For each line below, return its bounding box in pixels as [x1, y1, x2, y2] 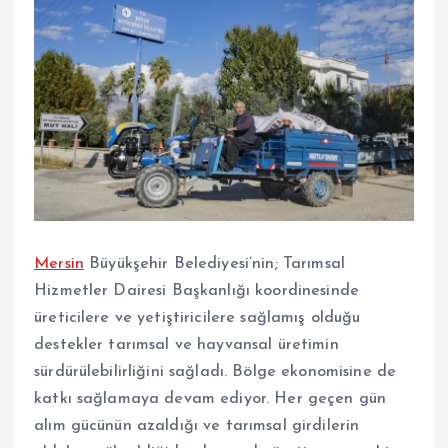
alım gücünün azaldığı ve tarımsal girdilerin [34, 418, 360, 435]
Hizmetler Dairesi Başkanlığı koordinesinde [34, 283, 359, 300]
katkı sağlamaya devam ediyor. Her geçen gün [34, 391, 387, 408]
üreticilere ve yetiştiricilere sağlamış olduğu [34, 310, 361, 327]
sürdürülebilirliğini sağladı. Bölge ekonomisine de [34, 364, 397, 381]
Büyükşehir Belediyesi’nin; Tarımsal [83, 256, 346, 273]
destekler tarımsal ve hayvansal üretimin [34, 337, 339, 354]
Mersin [34, 256, 84, 273]
